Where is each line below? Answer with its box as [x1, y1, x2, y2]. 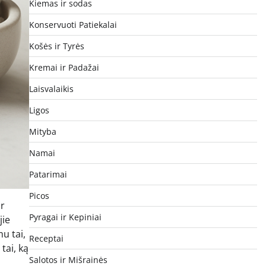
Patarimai [28, 168, 67, 180]
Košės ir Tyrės [28, 40, 84, 52]
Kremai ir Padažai [28, 61, 99, 73]
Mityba [28, 125, 56, 137]
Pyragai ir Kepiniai [28, 211, 102, 223]
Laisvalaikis [28, 83, 74, 94]
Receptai [28, 232, 64, 244]
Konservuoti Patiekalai [28, 18, 117, 30]
